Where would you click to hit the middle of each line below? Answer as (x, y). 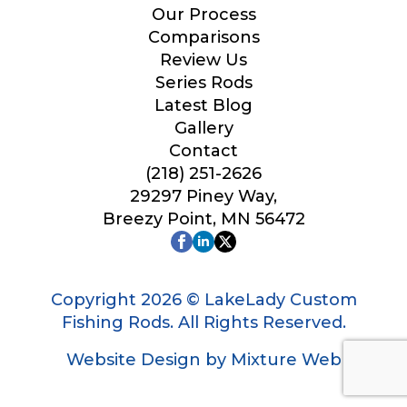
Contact (203, 150)
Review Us (203, 60)
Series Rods (203, 82)
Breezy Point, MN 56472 (203, 218)
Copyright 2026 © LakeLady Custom (203, 299)
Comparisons (203, 37)
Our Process (203, 14)
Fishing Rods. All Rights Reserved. (203, 322)
